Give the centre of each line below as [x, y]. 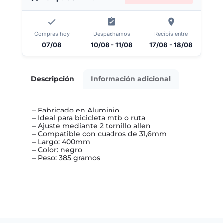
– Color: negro [57, 150]
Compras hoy [52, 34]
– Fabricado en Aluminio [76, 110]
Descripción [52, 79]
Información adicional [131, 79]
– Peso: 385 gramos [66, 158]
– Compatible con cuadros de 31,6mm [100, 134]
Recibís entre [171, 34]
